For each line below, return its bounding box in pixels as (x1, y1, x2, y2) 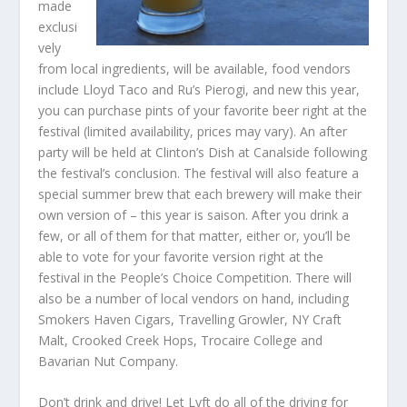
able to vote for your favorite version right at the (38, 247, 324, 265)
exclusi (38, 17, 78, 35)
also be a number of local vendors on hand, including (38, 289, 350, 307)
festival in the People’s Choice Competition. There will (38, 268, 352, 286)
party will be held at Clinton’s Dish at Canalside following (38, 143, 368, 161)
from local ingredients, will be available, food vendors (38, 59, 352, 77)
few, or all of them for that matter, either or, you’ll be (38, 226, 352, 244)
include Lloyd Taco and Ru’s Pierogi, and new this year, (38, 80, 361, 98)
